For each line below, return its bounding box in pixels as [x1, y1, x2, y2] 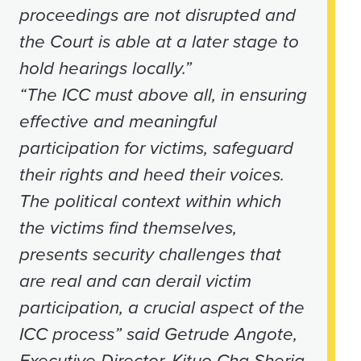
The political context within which [19, 190, 281, 213]
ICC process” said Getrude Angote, [19, 323, 297, 346]
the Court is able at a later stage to [19, 31, 299, 53]
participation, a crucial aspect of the [19, 297, 305, 319]
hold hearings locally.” [19, 57, 192, 80]
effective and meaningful [19, 110, 217, 133]
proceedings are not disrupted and [19, 4, 296, 27]
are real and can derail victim [19, 270, 251, 293]
